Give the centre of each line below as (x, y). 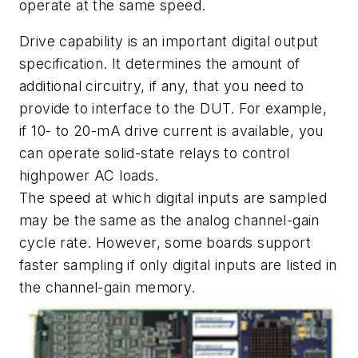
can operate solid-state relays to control (155, 153)
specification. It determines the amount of (160, 64)
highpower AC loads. (89, 176)
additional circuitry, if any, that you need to (162, 86)
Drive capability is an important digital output (169, 42)
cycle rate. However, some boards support (165, 243)
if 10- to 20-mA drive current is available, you (171, 131)
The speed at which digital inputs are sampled (173, 198)
